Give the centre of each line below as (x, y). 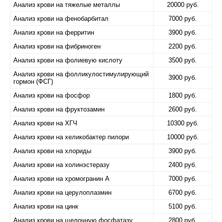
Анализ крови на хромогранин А (61, 179)
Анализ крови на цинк (46, 206)
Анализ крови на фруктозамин (59, 109)
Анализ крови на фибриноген (57, 46)
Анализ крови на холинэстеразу (61, 165)
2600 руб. (183, 109)
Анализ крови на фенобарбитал (61, 19)
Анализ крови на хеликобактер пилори (71, 137)
